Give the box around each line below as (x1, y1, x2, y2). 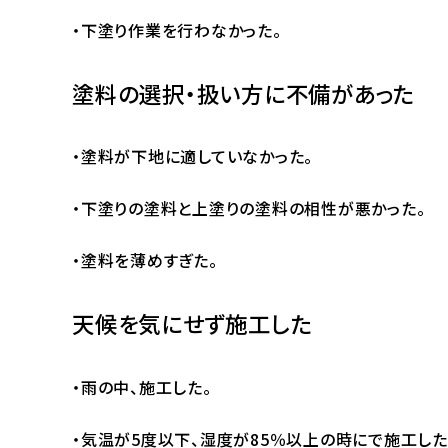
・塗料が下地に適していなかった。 (72, 144, 313, 169)
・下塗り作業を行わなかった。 (72, 18, 282, 43)
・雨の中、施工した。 (72, 374, 212, 399)
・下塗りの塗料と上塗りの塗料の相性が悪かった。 (72, 196, 426, 221)
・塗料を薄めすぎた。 (72, 248, 218, 273)
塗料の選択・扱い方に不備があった (72, 76, 415, 109)
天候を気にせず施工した (72, 307, 313, 340)
